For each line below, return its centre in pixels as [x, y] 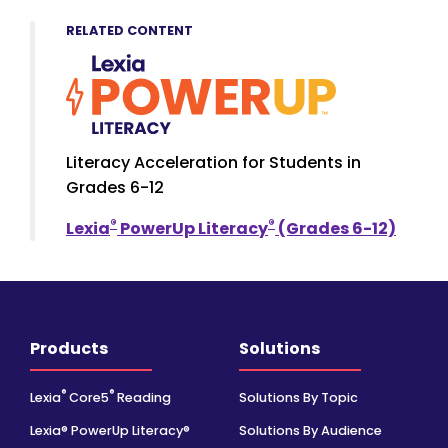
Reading [142, 397]
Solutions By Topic [298, 397]
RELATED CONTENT [129, 30]
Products [69, 349]
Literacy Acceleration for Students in [213, 163]
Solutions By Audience [310, 430]
